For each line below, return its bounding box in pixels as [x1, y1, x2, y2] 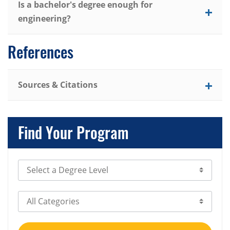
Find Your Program [18, 121, 129, 144]
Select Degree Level [18, 161, 93, 172]
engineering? [18, 13, 71, 25]
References [8, 40, 73, 64]
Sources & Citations [18, 79, 98, 91]
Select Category [18, 192, 78, 204]
